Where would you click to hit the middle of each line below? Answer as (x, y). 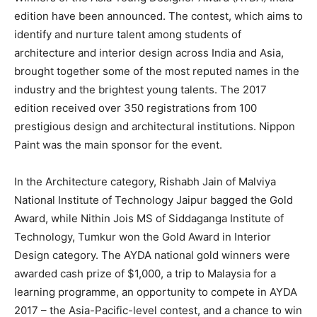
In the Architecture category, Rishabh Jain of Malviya (145, 181)
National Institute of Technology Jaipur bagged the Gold (154, 200)
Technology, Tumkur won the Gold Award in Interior (143, 236)
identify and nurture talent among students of (128, 34)
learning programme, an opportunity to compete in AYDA (156, 292)
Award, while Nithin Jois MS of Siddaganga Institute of (149, 218)
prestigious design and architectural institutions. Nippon (155, 126)
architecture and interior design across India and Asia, (149, 52)
